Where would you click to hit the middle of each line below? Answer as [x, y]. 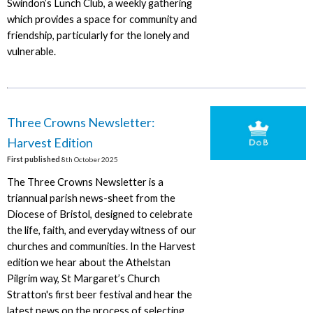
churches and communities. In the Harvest [101, 247]
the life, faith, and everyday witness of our [101, 231]
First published [33, 159]
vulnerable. [31, 52]
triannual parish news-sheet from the [91, 198]
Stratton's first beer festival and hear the [99, 295]
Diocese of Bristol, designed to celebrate [100, 214]
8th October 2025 [89, 159]
